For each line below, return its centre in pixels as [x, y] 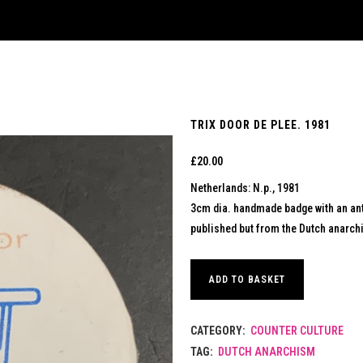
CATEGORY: [219, 331]
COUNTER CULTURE [297, 331]
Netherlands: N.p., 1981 [245, 188]
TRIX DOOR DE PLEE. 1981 [260, 125]
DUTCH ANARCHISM [266, 352]
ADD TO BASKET [247, 279]
